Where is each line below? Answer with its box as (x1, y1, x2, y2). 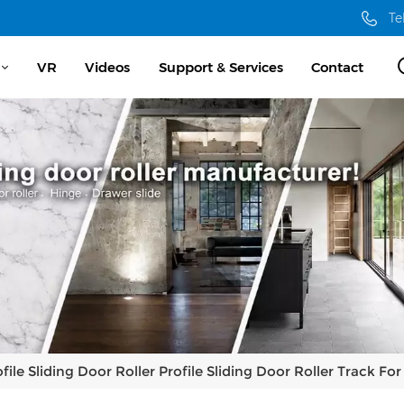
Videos (85, 58, 131, 76)
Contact (311, 58, 364, 76)
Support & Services (158, 58, 283, 76)
